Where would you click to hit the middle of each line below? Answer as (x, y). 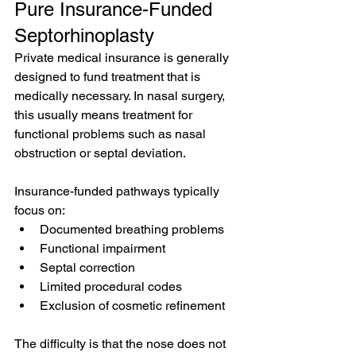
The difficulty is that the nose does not (122, 344)
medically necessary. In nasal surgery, (121, 96)
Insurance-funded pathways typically (118, 191)
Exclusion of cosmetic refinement (132, 306)
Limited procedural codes (111, 286)
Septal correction (87, 267)
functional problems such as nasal (112, 134)
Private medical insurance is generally (123, 58)
